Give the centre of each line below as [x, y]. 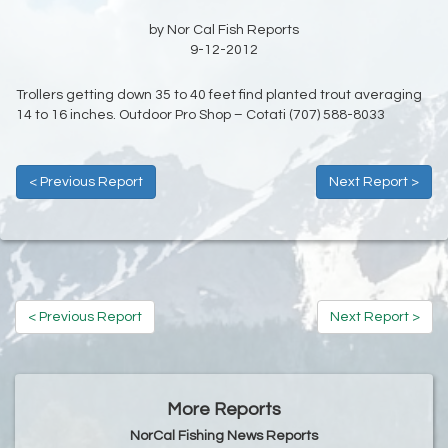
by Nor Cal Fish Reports [224, 30]
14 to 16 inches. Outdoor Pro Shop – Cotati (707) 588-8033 [200, 115]
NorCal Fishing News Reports [224, 436]
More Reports [224, 410]
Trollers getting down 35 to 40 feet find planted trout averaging [219, 95]
